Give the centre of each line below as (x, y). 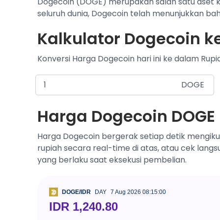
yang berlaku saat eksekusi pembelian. (112, 160)
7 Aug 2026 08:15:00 (138, 192)
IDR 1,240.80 (83, 206)
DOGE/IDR (76, 192)
